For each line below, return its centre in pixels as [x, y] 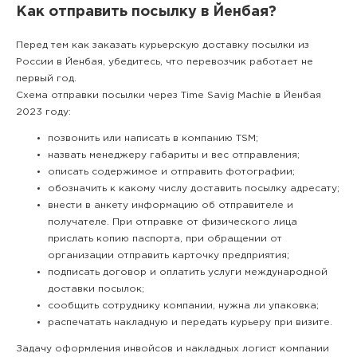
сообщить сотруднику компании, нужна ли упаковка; [183, 305]
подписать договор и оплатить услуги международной [188, 272]
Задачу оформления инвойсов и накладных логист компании [173, 348]
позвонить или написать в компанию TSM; [153, 138]
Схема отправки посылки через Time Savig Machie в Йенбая [169, 95]
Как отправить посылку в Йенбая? [146, 12]
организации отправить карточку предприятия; [169, 255]
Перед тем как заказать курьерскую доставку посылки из [163, 45]
